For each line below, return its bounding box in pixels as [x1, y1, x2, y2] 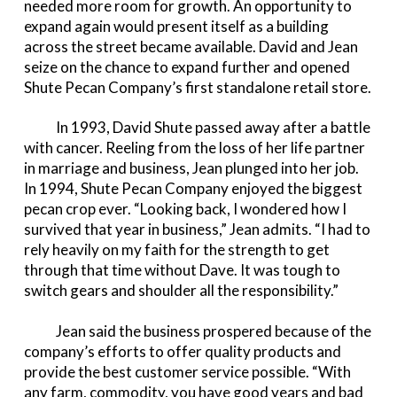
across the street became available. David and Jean [23, 37, 358, 57]
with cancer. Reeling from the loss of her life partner [23, 138, 365, 158]
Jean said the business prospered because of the [23, 321, 371, 340]
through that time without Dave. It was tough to [23, 261, 340, 280]
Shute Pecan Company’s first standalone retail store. [23, 78, 371, 97]
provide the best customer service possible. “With [23, 362, 351, 381]
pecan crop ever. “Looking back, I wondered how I [23, 199, 346, 219]
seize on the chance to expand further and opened [23, 58, 350, 77]
